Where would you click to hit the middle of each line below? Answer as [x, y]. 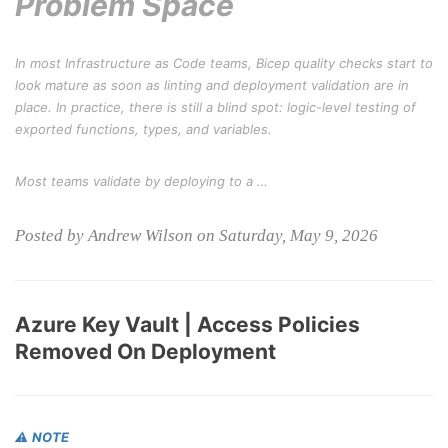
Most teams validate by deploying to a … [141, 181]
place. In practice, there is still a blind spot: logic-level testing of [215, 107]
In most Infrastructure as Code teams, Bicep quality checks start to [224, 63]
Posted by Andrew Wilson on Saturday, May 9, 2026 [196, 235]
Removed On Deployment [145, 351]
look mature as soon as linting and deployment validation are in [212, 85]
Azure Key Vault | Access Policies [187, 324]
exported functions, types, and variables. [143, 129]
